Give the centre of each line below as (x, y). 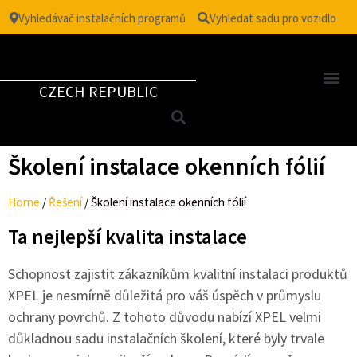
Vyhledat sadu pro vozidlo (273, 18)
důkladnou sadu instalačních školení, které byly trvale (166, 338)
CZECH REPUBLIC (98, 91)
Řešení (65, 202)
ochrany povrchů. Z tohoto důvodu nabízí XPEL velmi (165, 317)
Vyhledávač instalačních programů (102, 18)
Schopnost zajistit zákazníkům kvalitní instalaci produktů (178, 274)
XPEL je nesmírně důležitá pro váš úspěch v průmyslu (165, 295)
